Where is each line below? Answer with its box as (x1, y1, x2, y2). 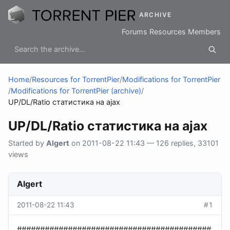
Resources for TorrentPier (32, 75, 120, 84)
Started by (8, 139, 46, 148)
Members (188, 27, 221, 36)
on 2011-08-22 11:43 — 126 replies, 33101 (69, 139, 219, 148)
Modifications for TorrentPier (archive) (11, 86, 141, 95)
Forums (122, 27, 147, 36)
